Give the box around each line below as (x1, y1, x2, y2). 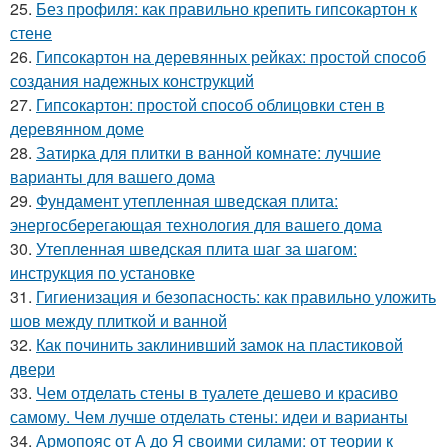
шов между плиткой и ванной (10, 309, 227, 332)
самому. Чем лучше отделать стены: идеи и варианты (10, 405, 408, 428)
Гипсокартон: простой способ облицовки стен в (36, 93, 385, 116)
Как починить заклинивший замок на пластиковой (36, 333, 403, 356)
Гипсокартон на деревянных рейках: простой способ (36, 45, 426, 68)
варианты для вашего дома (10, 165, 215, 188)
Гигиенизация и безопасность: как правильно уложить (36, 285, 436, 308)
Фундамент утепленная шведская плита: (36, 189, 338, 212)
